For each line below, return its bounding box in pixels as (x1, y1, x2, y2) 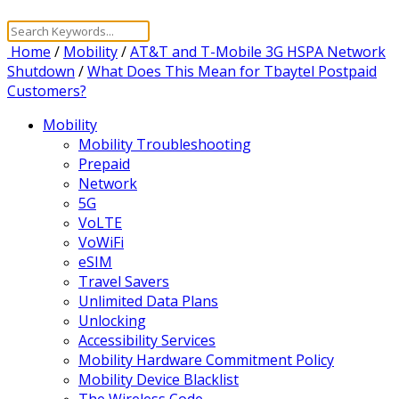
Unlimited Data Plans (78, 290, 218, 311)
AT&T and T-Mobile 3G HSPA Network (130, 41, 386, 61)
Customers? (7, 80, 86, 101)
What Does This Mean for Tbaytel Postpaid (87, 61, 377, 81)
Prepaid (78, 153, 130, 174)
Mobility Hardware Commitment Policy (78, 349, 334, 370)
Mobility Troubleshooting (78, 134, 251, 154)
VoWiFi (78, 232, 124, 252)
